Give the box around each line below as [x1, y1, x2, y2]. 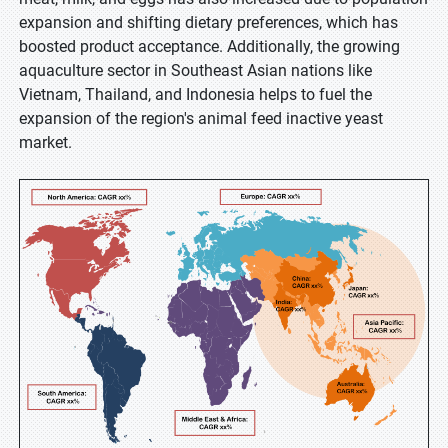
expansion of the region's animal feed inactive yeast [19, 109, 383, 128]
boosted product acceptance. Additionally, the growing [19, 37, 400, 56]
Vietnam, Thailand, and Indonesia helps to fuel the [19, 85, 372, 104]
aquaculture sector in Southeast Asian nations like [19, 61, 372, 80]
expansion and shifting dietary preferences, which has [19, 13, 398, 32]
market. [19, 133, 72, 152]
